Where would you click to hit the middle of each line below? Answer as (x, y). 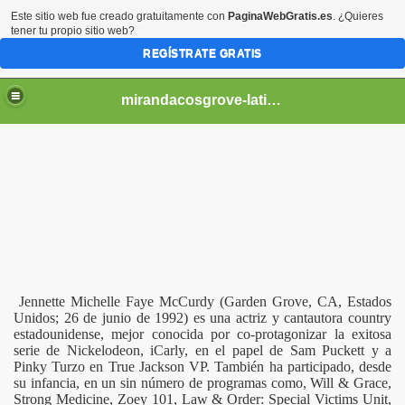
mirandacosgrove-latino (274, 99)
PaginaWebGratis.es (280, 16)
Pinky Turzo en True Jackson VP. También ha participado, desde (202, 367)
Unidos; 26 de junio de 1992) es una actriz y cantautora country (202, 318)
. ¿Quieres (358, 16)
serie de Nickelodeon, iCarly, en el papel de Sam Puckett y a (202, 350)
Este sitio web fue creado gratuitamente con (119, 16)
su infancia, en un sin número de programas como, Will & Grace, (202, 383)
